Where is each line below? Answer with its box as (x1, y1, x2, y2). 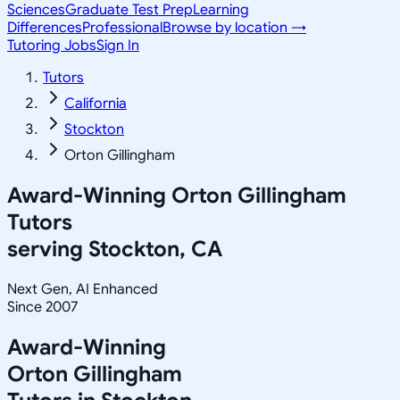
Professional (82, 19, 162, 37)
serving (7, 235, 88, 262)
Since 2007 (7, 297, 78, 316)
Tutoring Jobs (7, 37, 96, 54)
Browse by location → (162, 19, 306, 37)
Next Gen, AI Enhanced (7, 279, 158, 298)
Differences (7, 19, 82, 37)
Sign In (96, 37, 139, 54)
